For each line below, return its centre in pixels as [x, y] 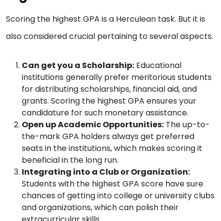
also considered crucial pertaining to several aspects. [110, 37]
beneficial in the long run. [70, 160]
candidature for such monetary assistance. [105, 113]
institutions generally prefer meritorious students [117, 77]
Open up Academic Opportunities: [93, 125]
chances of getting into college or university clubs [118, 196]
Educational [158, 66]
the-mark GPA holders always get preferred [108, 137]
